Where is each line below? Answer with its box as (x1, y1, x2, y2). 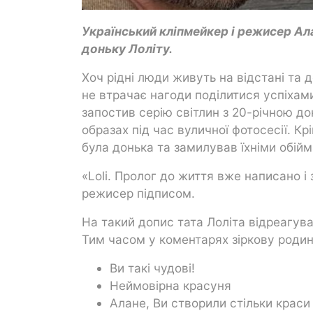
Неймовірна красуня (110, 277, 231, 293)
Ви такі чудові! (110, 260, 195, 275)
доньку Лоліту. (82, 41, 173, 56)
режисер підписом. (82, 185, 195, 201)
